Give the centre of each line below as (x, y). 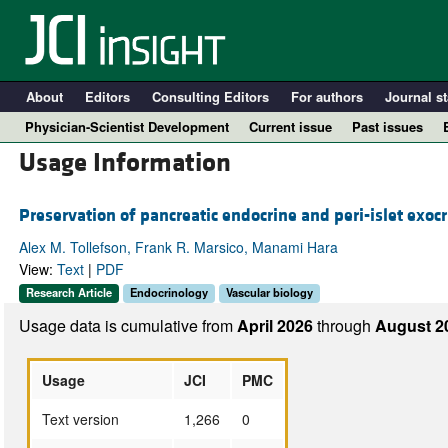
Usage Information (124, 163)
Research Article (68, 292)
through (345, 325)
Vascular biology (269, 292)
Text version (80, 418)
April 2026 (276, 325)
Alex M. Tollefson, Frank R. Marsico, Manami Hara (178, 247)
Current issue (290, 126)
